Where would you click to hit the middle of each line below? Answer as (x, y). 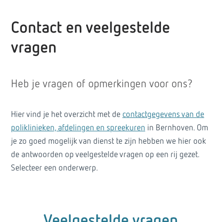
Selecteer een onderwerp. (55, 168)
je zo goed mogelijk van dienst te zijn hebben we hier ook (109, 141)
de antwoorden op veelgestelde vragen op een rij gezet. (105, 155)
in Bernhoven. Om (177, 128)
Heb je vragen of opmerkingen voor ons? (102, 84)
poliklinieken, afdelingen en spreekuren (78, 128)
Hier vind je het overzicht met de (67, 115)
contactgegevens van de (163, 115)
